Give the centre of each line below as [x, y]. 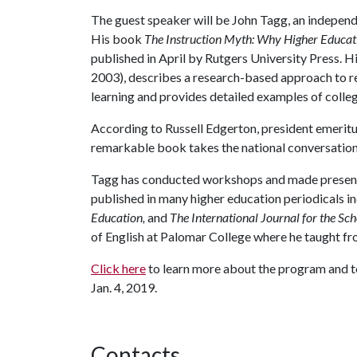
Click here [118, 268]
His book [118, 39]
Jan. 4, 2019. [124, 287]
